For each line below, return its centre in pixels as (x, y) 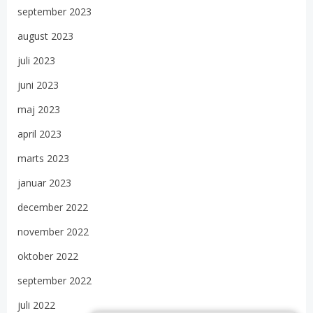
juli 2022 (36, 305)
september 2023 (54, 11)
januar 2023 (44, 182)
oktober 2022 (48, 256)
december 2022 (53, 207)
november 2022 (53, 231)
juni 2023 (38, 85)
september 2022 (54, 280)
